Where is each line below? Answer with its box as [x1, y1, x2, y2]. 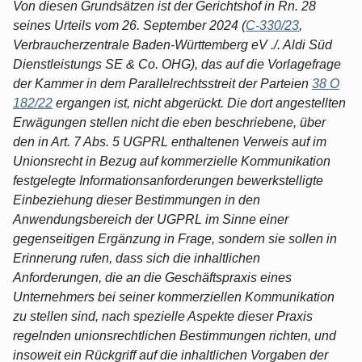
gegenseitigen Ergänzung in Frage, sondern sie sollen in [13, 231, 337, 246]
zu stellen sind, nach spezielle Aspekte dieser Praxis [13, 309, 313, 323]
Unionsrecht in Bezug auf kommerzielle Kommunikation [13, 154, 330, 168]
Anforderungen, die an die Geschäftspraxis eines [13, 270, 292, 284]
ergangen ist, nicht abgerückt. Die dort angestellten [53, 95, 346, 110]
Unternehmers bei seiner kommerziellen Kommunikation [13, 289, 335, 304]
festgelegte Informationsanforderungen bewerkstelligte [13, 173, 323, 187]
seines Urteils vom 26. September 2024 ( [13, 18, 246, 32]
